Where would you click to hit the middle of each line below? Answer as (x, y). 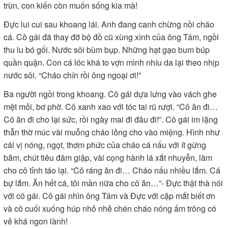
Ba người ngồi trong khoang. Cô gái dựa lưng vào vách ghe (110, 94)
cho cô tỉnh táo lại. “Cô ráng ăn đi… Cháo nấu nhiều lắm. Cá (112, 170)
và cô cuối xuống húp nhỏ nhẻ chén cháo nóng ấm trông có (110, 208)
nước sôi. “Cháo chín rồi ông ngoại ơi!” (72, 75)
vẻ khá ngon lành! (36, 221)
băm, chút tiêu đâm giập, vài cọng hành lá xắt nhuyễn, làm (108, 158)
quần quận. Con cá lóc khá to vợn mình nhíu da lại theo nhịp (111, 62)
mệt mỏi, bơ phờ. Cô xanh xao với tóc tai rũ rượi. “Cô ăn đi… (111, 107)
